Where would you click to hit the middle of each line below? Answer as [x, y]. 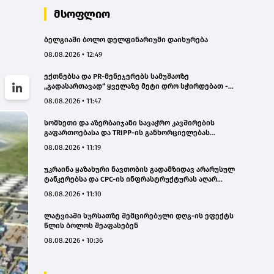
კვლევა [58, 96]
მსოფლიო [82, 14]
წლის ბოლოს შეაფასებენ [91, 225]
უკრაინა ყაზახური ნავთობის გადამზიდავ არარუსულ [139, 169]
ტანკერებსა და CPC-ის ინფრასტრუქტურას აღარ [131, 179]
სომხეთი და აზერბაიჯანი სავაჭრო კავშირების [129, 123]
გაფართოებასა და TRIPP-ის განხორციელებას [127, 132]
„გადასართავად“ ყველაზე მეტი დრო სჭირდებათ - [136, 86]
